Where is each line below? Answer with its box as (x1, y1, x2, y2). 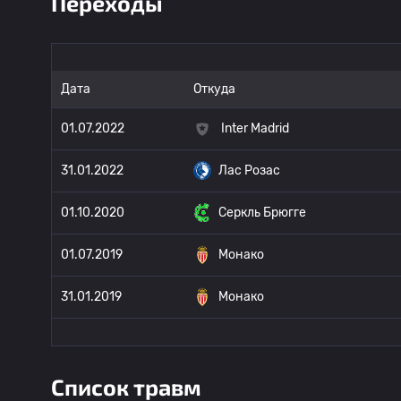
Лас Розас (218, 163, 280, 178)
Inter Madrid (221, 121, 289, 136)
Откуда (193, 81, 235, 97)
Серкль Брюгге (218, 205, 306, 220)
